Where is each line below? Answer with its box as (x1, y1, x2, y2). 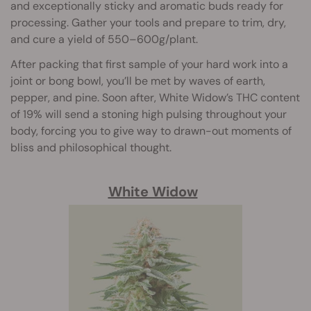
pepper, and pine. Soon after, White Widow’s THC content (10, 90, 300, 105)
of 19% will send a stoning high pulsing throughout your (10, 106, 287, 121)
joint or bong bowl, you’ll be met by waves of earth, (10, 73, 265, 88)
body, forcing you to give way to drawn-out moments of (10, 123, 292, 138)
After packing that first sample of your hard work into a (10, 56, 288, 72)
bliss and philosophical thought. (10, 140, 171, 155)
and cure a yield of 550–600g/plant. (10, 31, 198, 47)
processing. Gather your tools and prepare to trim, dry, (10, 15, 286, 30)
